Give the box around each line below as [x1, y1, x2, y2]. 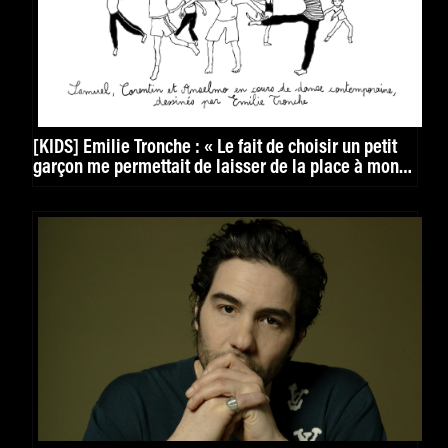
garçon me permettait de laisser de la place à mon [33, 157, 399, 178]
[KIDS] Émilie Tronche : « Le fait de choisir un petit [33, 137, 397, 158]
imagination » [33, 177, 134, 198]
